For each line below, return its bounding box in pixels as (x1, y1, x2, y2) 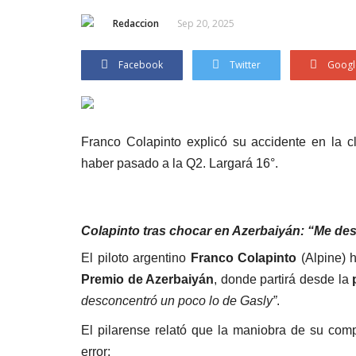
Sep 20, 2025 (177, 16, 234, 30)
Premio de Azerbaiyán (81, 272, 215, 286)
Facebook (118, 57, 163, 72)
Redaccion (113, 16, 159, 30)
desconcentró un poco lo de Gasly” (81, 293, 277, 308)
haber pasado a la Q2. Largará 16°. (81, 156, 278, 170)
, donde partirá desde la (214, 272, 353, 286)
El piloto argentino (81, 250, 191, 265)
